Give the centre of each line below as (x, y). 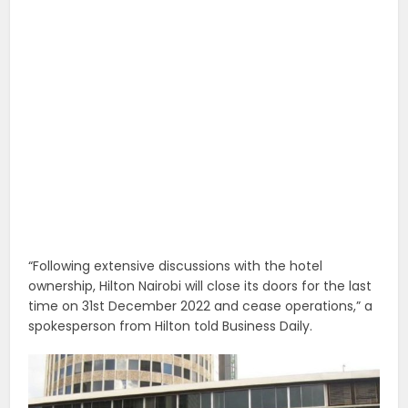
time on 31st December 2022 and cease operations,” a (201, 306)
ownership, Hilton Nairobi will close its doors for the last (200, 286)
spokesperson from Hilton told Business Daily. (171, 326)
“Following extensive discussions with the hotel (176, 265)
